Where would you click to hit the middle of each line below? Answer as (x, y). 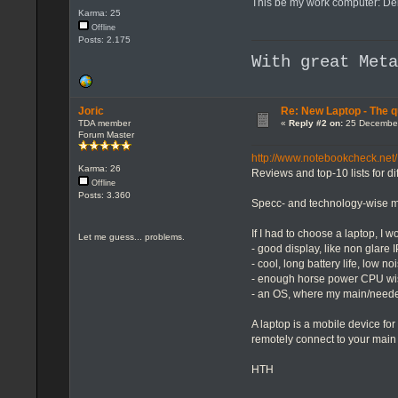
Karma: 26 (99, 168)
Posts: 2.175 (104, 39)
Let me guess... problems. (131, 236)
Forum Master (106, 134)
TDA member (104, 123)
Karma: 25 (99, 12)
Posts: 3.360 (104, 195)
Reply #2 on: (315, 123)
